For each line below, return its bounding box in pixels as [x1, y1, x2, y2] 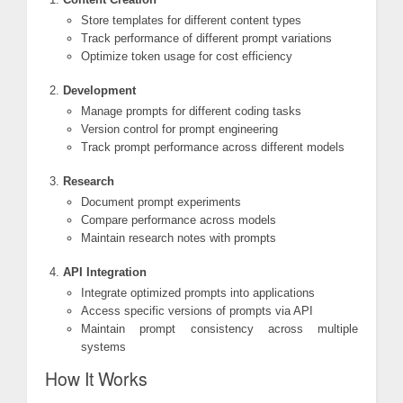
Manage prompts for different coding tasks [81, 104, 301, 119]
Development [63, 84, 136, 98]
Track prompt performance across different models [81, 140, 345, 155]
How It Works [45, 366, 148, 392]
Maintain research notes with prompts [81, 231, 276, 246]
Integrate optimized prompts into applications [81, 286, 315, 300]
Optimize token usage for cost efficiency [81, 49, 292, 64]
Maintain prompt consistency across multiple [81, 322, 358, 336]
